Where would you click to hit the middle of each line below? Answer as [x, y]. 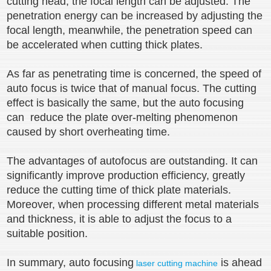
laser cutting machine [176, 263]
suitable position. [47, 233]
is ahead [240, 263]
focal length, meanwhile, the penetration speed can [130, 30]
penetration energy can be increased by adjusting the [135, 16]
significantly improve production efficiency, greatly [126, 175]
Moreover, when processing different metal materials [133, 204]
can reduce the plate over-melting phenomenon [122, 117]
